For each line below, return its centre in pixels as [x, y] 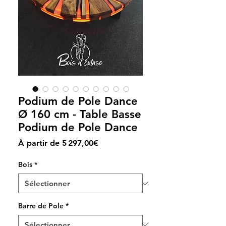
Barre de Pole [41, 206]
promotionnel [123, 152]
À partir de [40, 143]
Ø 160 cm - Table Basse [80, 114]
